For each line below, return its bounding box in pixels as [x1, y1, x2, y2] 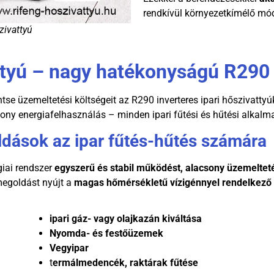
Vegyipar [49, 242, 89, 254]
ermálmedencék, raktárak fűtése [52, 256, 198, 268]
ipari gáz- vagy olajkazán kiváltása [49, 212, 202, 224]
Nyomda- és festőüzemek [49, 227, 163, 239]
